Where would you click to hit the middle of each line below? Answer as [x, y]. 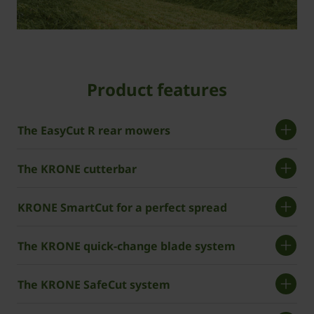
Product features [157, 90]
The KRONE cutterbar [77, 169]
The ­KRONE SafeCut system [94, 285]
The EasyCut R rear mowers [94, 131]
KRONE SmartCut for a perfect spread [122, 208]
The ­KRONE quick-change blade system [127, 246]
